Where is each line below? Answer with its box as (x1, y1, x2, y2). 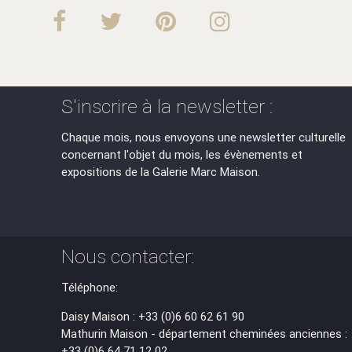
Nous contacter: (61, 244, 195, 269)
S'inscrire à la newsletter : (61, 94, 273, 119)
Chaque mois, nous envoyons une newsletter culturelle (61, 130, 346, 145)
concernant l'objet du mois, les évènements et (61, 147, 303, 163)
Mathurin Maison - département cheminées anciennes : (61, 326, 348, 342)
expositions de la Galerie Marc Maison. (61, 164, 261, 180)
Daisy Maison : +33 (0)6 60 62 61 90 (61, 309, 245, 324)
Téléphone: (61, 280, 119, 295)
